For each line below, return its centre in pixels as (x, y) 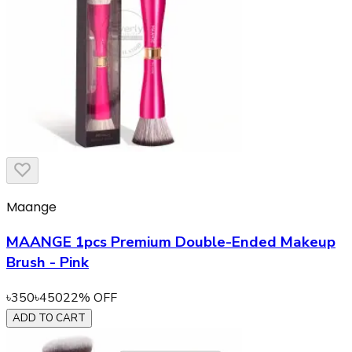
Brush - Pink (48, 262)
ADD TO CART (49, 318)
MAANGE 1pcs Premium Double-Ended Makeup (171, 242)
